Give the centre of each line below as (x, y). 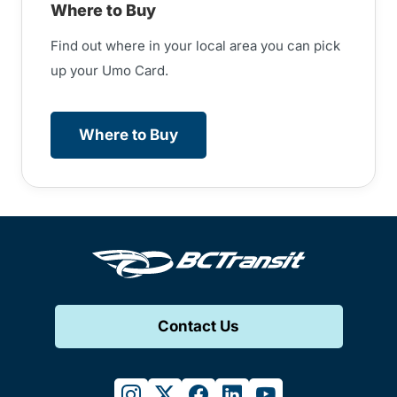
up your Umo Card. (109, 70)
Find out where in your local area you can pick (195, 46)
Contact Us (198, 326)
